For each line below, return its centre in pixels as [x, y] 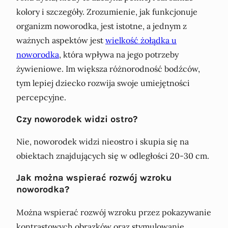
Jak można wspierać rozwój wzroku [94, 178]
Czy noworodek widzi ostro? [77, 119]
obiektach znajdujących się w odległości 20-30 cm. [113, 156]
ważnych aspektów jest [61, 40]
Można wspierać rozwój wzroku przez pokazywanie [114, 212]
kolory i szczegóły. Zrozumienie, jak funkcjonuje [107, 11]
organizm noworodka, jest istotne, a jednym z [102, 26]
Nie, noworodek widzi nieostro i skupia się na [103, 142]
